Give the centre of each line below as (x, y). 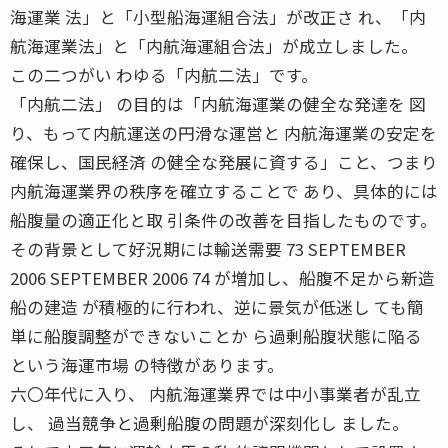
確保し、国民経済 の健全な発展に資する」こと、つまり (224, 161)
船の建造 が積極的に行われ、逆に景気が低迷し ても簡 (217, 306)
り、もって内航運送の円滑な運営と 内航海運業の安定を (223, 132)
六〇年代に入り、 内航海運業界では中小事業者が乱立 (215, 393)
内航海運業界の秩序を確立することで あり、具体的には (224, 190)
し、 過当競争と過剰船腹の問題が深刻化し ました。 (209, 422)
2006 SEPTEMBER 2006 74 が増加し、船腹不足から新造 (222, 277)
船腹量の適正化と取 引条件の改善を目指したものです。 (223, 219)
